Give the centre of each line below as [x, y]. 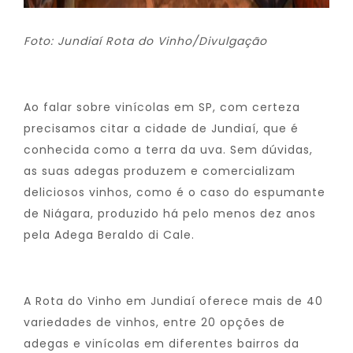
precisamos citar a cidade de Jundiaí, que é [161, 128]
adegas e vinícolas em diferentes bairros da [162, 344]
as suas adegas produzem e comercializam [160, 171]
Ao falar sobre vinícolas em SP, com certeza [162, 107]
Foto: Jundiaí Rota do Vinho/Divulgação [145, 41]
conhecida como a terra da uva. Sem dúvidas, [168, 150]
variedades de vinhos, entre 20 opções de [154, 322]
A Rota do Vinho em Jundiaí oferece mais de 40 [173, 301]
